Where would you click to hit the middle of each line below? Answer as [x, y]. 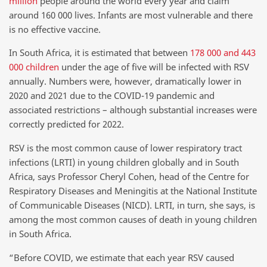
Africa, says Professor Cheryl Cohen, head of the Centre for [129, 176]
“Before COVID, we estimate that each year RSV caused [122, 257]
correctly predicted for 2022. [66, 124]
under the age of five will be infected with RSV [154, 67]
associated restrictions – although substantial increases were [133, 110]
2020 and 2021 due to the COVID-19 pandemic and [112, 96]
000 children [34, 67]
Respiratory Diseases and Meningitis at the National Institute [133, 190]
